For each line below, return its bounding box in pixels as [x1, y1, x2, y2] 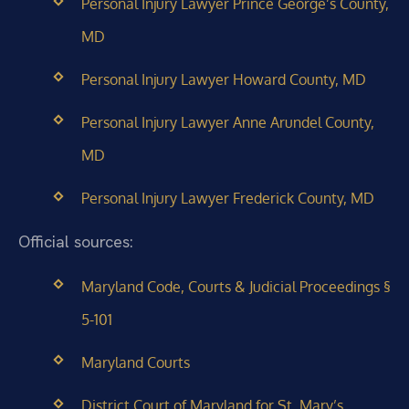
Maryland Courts [80, 353, 190, 372]
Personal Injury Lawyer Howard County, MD [80, 70, 366, 89]
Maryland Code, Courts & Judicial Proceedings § [80, 278, 391, 297]
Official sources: [18, 230, 133, 252]
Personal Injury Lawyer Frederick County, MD [80, 189, 374, 208]
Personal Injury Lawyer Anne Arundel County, [80, 113, 374, 132]
